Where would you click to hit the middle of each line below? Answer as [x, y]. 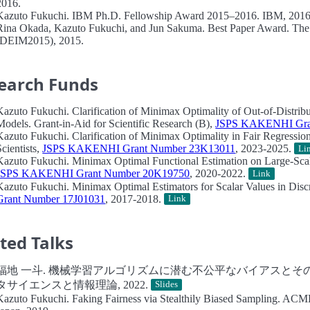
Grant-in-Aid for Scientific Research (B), [124, 124]
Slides [167, 285]
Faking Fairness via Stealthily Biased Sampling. [176, 298]
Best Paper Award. [249, 28]
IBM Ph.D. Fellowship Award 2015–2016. [166, 16]
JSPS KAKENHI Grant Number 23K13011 [139, 149]
